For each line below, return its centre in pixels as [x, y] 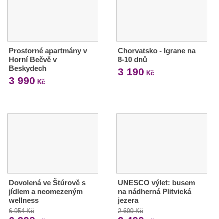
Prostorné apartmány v [48, 50]
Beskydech [28, 68]
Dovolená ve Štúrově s [47, 182]
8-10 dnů [132, 59]
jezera [128, 200]
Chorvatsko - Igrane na [156, 50]
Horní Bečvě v [33, 59]
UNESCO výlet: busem [156, 182]
